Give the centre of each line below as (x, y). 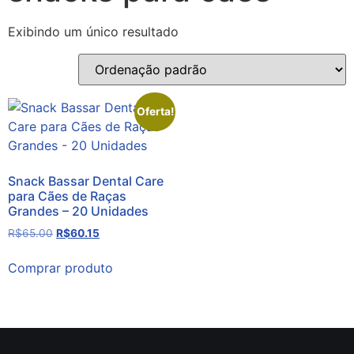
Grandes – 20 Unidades (78, 211)
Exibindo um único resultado (93, 31)
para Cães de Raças (67, 196)
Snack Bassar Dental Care (86, 181)
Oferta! (155, 112)
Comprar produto (60, 268)
